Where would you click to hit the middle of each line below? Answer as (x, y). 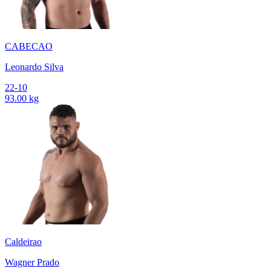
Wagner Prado (32, 263)
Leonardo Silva (34, 67)
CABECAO (29, 47)
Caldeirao (23, 242)
